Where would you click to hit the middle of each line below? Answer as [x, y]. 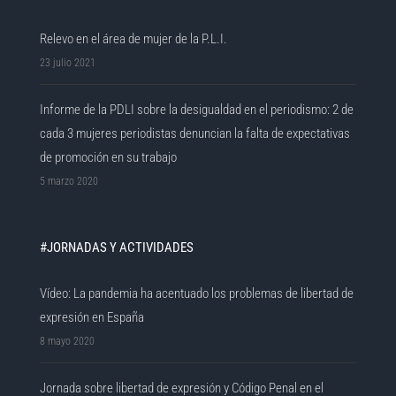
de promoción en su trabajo [109, 157]
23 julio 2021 [68, 62]
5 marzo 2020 [69, 181]
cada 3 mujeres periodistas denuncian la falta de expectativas [195, 133]
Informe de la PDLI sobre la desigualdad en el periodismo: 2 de [197, 109]
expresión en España [92, 317]
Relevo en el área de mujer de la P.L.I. [134, 38]
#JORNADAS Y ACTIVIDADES [117, 247]
